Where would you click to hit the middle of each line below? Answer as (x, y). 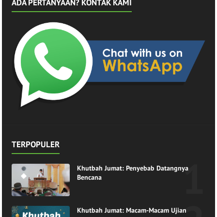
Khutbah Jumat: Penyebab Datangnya (133, 168)
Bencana (90, 178)
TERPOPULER (36, 145)
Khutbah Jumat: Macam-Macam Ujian (132, 210)
